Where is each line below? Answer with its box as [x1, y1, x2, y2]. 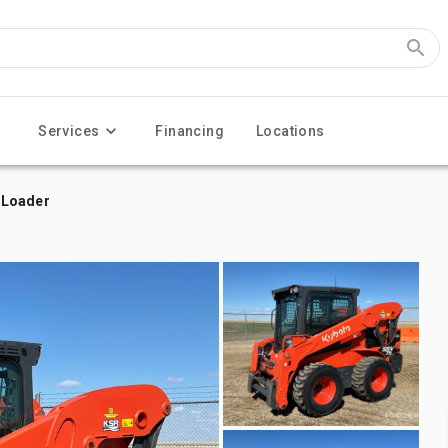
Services [38, 123, 100, 139]
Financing [155, 123, 225, 139]
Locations [256, 123, 325, 139]
